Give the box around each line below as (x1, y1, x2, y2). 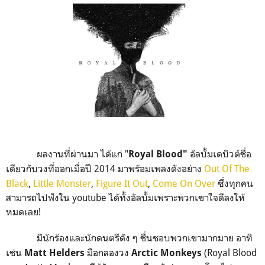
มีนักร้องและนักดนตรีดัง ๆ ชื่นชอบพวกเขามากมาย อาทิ (37, 232, 253, 244)
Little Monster (33, 177, 91, 190)
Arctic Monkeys (131, 247, 202, 259)
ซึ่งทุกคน (215, 177, 253, 190)
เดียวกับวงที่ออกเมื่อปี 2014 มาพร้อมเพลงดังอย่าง (6, 163, 202, 175)
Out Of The (204, 163, 250, 175)
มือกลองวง (85, 247, 131, 259)
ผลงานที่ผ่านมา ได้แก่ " (37, 148, 128, 160)
